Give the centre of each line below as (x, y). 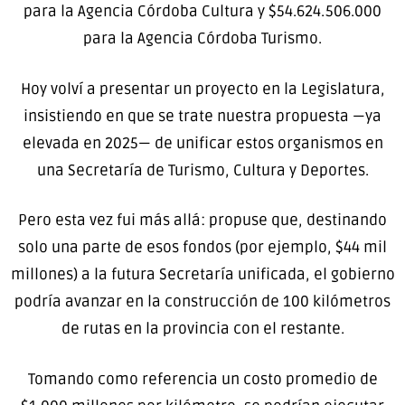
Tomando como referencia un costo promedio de (202, 379)
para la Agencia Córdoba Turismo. (202, 39)
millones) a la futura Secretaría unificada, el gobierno (202, 275)
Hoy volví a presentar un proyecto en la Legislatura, (202, 89)
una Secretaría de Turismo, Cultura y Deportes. (202, 170)
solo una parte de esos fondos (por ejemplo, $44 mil (202, 248)
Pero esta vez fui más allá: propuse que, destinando (202, 221)
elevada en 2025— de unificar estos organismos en (202, 143)
